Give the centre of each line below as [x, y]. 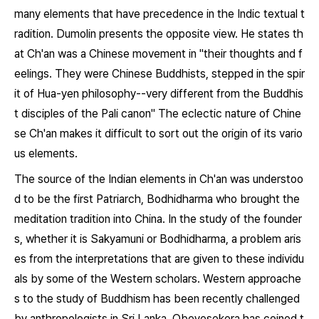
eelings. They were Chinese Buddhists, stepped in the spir [159, 74]
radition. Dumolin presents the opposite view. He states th [159, 34]
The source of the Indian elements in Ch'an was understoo [159, 179]
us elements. [46, 153]
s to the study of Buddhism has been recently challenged [157, 299]
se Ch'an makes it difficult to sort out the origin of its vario [158, 134]
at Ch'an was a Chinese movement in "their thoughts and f [158, 54]
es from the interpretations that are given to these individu [159, 259]
